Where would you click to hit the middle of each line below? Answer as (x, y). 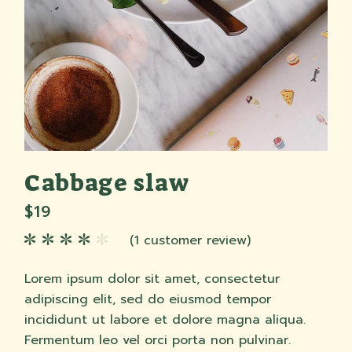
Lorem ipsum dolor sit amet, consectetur (152, 279)
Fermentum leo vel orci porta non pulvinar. (158, 340)
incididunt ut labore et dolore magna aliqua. (165, 319)
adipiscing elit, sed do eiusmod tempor (148, 299)
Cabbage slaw (107, 183)
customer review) (194, 240)
